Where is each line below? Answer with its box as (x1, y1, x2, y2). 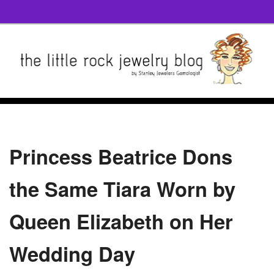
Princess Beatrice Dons (9, 141, 232, 171)
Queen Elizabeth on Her (9, 206, 233, 235)
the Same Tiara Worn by (9, 174, 235, 203)
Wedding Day (9, 239, 135, 268)
